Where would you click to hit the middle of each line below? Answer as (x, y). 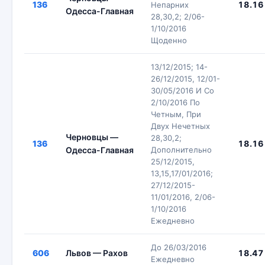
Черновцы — (92, 137)
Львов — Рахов (97, 253)
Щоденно (169, 40)
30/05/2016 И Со (182, 91)
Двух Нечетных (180, 126)
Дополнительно (181, 150)
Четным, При (176, 114)
